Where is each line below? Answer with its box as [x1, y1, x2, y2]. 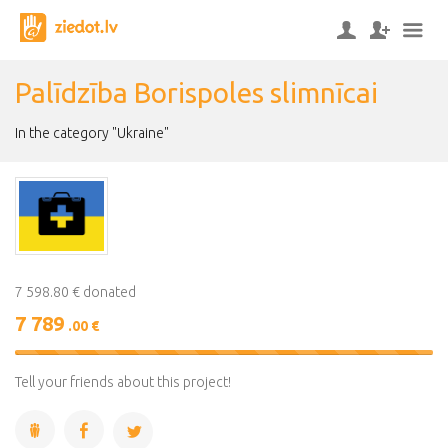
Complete [229, 368, 291, 384]
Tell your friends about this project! [15, 374, 231, 390]
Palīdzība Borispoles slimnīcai [15, 77, 378, 108]
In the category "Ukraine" [15, 125, 169, 141]
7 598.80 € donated [15, 284, 136, 300]
